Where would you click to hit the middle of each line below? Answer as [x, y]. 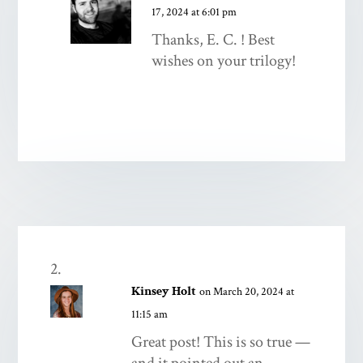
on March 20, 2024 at [247, 291]
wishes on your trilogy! [224, 60]
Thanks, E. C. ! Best [214, 39]
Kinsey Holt [164, 291]
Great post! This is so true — [221, 342]
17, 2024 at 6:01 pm [194, 12]
